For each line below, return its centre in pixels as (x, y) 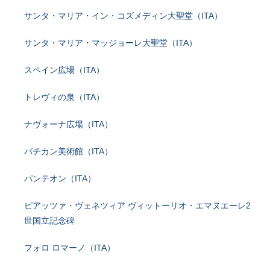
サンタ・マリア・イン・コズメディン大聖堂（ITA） (123, 16)
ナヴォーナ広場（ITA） (68, 124)
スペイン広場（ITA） (64, 70)
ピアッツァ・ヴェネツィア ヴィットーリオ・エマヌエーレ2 (137, 206)
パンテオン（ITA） (60, 179)
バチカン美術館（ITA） (68, 152)
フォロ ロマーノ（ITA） (70, 248)
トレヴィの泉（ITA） (64, 97)
